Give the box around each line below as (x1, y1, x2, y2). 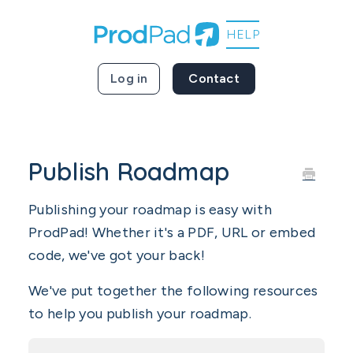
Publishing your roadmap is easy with (28, 201, 272, 218)
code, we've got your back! (28, 247, 205, 264)
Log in (110, 71, 148, 86)
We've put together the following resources (28, 282, 318, 299)
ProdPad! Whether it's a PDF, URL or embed (28, 224, 316, 241)
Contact (188, 71, 240, 86)
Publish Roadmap (28, 156, 229, 187)
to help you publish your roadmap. (28, 305, 251, 322)
